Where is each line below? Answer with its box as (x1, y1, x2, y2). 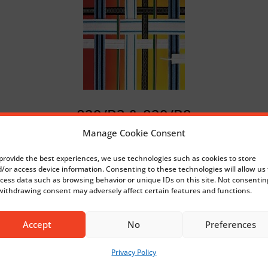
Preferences (205, 218, 257, 230)
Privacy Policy (111, 246, 157, 257)
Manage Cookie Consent (82, 126, 185, 139)
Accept (22, 218, 51, 230)
